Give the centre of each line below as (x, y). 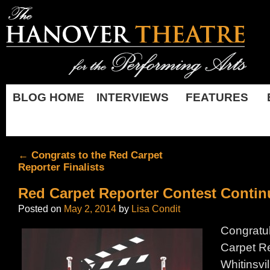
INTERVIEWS (133, 97)
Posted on (40, 209)
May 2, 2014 (90, 209)
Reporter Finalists (61, 167)
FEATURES (217, 97)
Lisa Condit (156, 209)
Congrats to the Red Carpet (96, 155)
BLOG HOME (48, 97)
